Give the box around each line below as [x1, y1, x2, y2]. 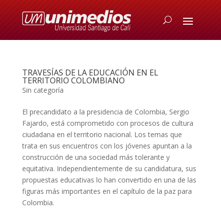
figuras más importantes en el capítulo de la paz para [22, 186, 192, 196]
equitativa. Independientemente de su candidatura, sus [22, 164, 196, 173]
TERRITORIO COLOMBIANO [22, 75, 125, 86]
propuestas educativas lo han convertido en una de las [22, 175, 196, 184]
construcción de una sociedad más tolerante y [22, 152, 170, 162]
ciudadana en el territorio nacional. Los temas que [22, 130, 182, 139]
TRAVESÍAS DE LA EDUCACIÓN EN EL [22, 67, 158, 78]
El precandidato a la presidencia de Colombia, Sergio [22, 107, 189, 116]
